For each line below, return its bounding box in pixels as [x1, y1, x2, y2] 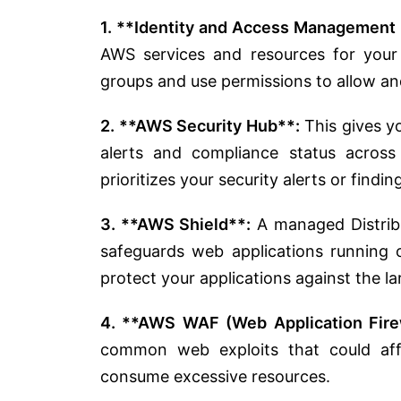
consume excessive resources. [100, 366, 330, 386]
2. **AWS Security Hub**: [100, 115, 300, 135]
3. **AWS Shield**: [100, 214, 252, 234]
